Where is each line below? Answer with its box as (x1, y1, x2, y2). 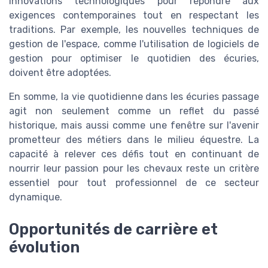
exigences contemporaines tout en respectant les (9, 9, 259, 21)
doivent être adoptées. (9, 66, 111, 78)
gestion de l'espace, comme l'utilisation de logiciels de (9, 38, 259, 50)
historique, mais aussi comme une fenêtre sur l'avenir (9, 119, 259, 131)
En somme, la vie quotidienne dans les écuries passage (9, 90, 259, 102)
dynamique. (9, 191, 62, 203)
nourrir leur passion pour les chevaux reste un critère (9, 162, 259, 174)
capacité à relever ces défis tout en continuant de (9, 148, 259, 160)
